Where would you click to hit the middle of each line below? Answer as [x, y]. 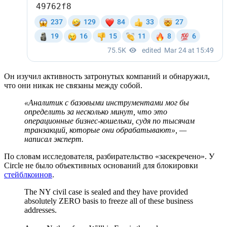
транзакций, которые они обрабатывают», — [105, 130]
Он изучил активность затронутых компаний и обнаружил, [107, 76]
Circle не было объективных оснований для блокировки [101, 165]
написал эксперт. [54, 139]
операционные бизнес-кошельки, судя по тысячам [109, 121]
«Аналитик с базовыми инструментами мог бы [107, 102]
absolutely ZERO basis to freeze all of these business [109, 201]
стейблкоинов [28, 174]
